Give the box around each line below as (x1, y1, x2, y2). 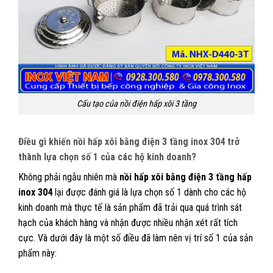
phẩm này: (18, 247, 57, 259)
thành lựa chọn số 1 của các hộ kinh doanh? (18, 151, 196, 163)
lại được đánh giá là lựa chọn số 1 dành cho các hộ (52, 186, 246, 198)
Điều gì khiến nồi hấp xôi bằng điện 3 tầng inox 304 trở (18, 135, 239, 147)
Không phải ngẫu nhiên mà (18, 171, 119, 183)
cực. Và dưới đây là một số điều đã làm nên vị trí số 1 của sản (18, 232, 253, 244)
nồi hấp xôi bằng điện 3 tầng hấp (119, 171, 252, 183)
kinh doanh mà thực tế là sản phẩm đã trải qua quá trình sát (18, 201, 242, 213)
